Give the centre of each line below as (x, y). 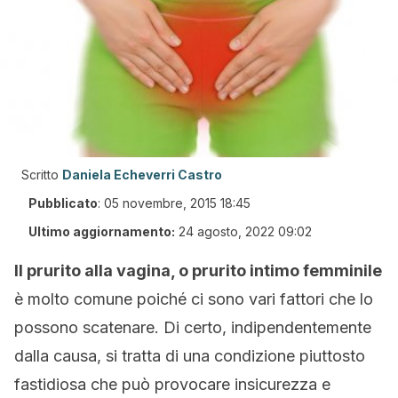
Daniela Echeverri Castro (142, 175)
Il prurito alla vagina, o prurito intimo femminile (198, 271)
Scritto (40, 175)
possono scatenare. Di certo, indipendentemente (193, 327)
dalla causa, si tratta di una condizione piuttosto (190, 356)
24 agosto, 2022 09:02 (245, 231)
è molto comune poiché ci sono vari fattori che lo (194, 299)
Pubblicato (63, 203)
